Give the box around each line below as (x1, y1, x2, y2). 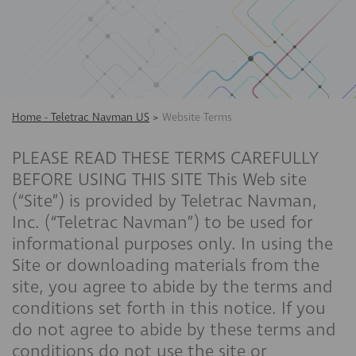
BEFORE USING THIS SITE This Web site (12, 168, 307, 192)
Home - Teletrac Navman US (12, 110, 149, 125)
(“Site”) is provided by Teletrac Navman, (12, 189, 317, 213)
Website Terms (162, 110, 232, 125)
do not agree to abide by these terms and (12, 318, 336, 342)
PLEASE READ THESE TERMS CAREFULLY (12, 146, 319, 170)
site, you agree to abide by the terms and (12, 275, 333, 299)
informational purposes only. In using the (12, 232, 333, 256)
